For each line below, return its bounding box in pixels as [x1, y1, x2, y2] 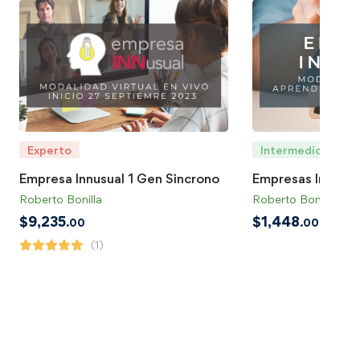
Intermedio [260, 142, 322, 157]
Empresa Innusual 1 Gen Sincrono [19, 170, 219, 186]
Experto [27, 142, 72, 157]
